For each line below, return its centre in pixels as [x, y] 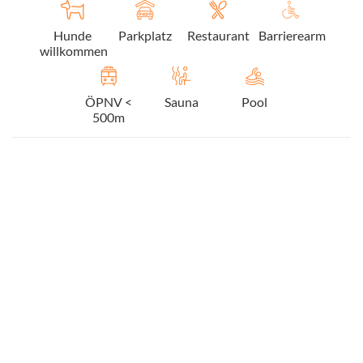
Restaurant [218, 35]
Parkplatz [145, 35]
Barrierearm [292, 35]
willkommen [74, 50]
